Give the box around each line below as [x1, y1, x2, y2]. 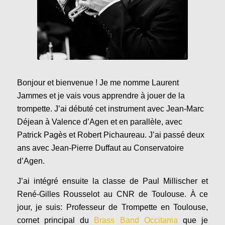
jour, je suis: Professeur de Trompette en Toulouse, [17, 202, 208, 211]
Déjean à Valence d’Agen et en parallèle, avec [17, 118, 182, 127]
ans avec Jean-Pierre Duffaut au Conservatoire [17, 144, 184, 153]
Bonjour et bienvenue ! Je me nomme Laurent [17, 78, 179, 87]
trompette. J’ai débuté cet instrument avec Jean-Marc [17, 104, 204, 114]
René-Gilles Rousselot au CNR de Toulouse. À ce [17, 189, 208, 198]
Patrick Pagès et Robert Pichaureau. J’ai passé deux [17, 131, 204, 140]
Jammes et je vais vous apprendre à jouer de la [17, 91, 185, 100]
